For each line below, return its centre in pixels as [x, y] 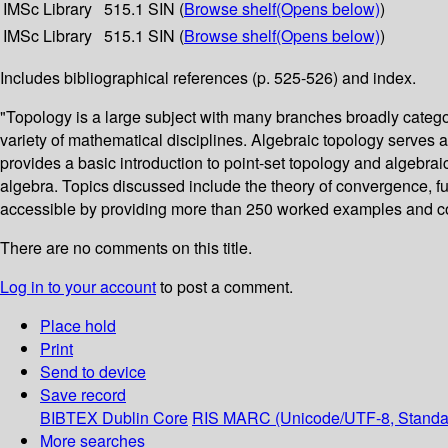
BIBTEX [69, 418]
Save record [83, 395]
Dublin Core [145, 418]
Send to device [93, 372]
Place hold [78, 326]
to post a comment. [224, 287]
